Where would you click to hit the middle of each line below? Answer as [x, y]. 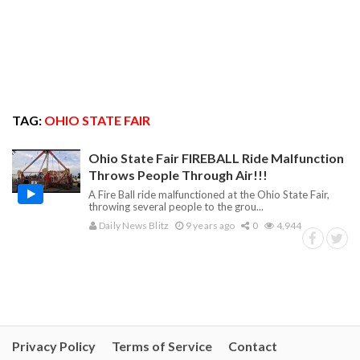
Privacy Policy [54, 346]
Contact [253, 346]
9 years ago [211, 225]
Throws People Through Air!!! [178, 175]
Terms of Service [162, 346]
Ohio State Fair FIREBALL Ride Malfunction [216, 158]
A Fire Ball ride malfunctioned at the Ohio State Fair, [209, 194]
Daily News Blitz [133, 225]
